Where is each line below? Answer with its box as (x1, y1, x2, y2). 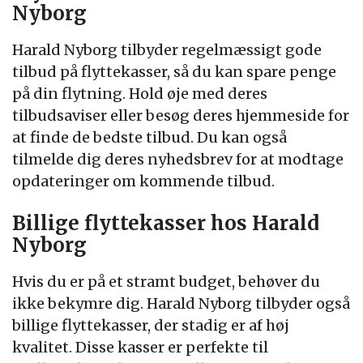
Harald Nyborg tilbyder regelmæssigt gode (12, 41, 322, 59)
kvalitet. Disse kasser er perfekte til (12, 338, 268, 357)
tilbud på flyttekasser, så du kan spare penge (12, 62, 336, 81)
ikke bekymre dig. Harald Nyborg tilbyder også (12, 294, 350, 313)
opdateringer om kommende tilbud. (12, 172, 275, 190)
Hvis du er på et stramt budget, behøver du (12, 272, 320, 291)
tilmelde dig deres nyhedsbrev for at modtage (12, 150, 344, 169)
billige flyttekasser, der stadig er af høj (12, 316, 289, 335)
